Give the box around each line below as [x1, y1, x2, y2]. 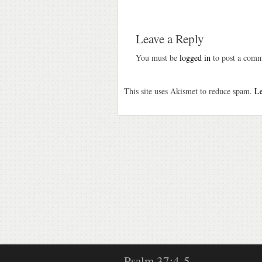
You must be [136, 51, 180, 63]
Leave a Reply [136, 30, 204, 47]
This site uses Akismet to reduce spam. [124, 85, 254, 96]
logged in [180, 51, 211, 63]
